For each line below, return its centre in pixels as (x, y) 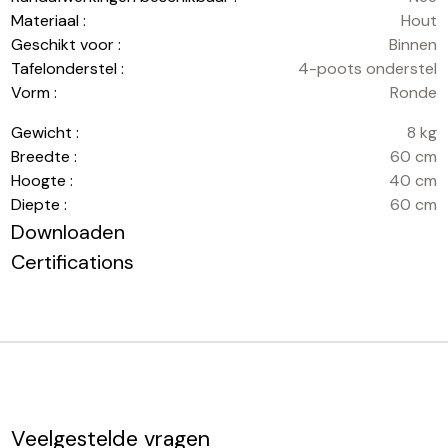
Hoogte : (42, 180)
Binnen (412, 44)
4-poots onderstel (367, 68)
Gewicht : (45, 132)
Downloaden (68, 231)
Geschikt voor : (66, 44)
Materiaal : (49, 20)
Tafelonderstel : (68, 68)
